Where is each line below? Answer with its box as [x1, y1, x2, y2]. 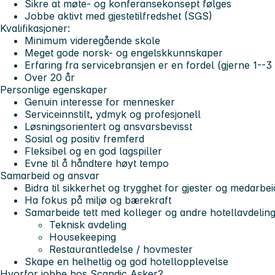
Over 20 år [25, 71, 75, 83]
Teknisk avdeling [49, 218, 126, 231]
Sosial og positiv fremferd [25, 132, 144, 145]
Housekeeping [49, 230, 116, 243]
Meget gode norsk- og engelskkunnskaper [25, 46, 223, 59]
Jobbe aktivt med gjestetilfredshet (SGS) [25, 9, 212, 22]
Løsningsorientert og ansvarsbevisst [25, 120, 192, 133]
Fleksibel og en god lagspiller [25, 144, 162, 157]
